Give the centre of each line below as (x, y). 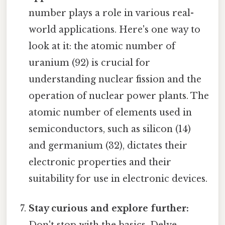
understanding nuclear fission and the (115, 79)
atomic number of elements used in (110, 112)
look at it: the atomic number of (102, 46)
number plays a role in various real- (111, 13)
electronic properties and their (100, 162)
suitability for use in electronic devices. (118, 179)
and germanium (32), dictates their (108, 145)
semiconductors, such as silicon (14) (110, 129)
